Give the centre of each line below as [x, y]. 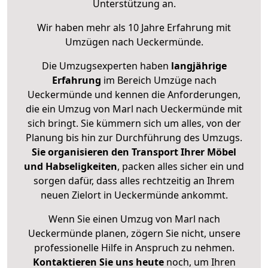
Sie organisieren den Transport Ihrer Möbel [134, 152]
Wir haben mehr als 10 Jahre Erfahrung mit [134, 28]
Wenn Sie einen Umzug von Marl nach [134, 219]
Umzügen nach [100, 42]
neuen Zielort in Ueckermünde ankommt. [134, 195]
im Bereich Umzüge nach [159, 80]
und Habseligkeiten [71, 167]
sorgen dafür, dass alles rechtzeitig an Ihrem [134, 181]
